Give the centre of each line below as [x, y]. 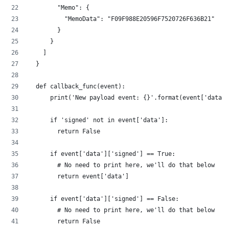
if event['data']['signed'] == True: [102, 154]
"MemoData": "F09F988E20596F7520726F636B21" [122, 19]
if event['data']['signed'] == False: [104, 199]
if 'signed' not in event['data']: [98, 120]
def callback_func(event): [77, 87]
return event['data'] [79, 177]
